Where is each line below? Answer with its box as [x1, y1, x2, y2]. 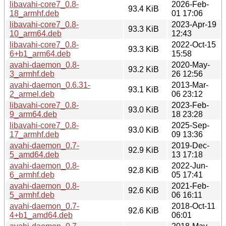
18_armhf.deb [10, 9, 59, 18]
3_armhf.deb [10, 69, 54, 78]
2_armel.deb [10, 89, 54, 98]
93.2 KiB [128, 65, 159, 74]
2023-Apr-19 [172, 20, 216, 29]
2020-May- [172, 60, 210, 69]
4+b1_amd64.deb [10, 210, 73, 219]
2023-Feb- [172, 100, 209, 109]
